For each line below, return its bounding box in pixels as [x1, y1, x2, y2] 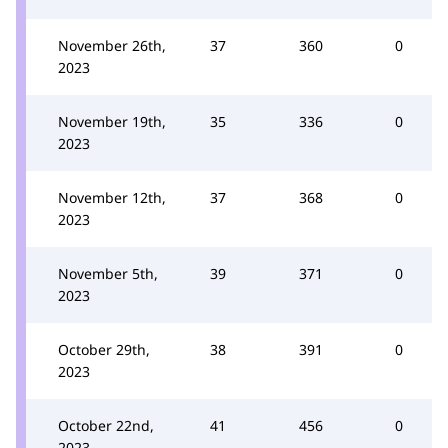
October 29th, [58, 340, 150, 359]
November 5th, [58, 264, 158, 283]
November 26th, [58, 36, 166, 55]
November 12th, [58, 188, 166, 207]
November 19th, [58, 112, 166, 131]
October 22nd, [58, 416, 154, 435]
